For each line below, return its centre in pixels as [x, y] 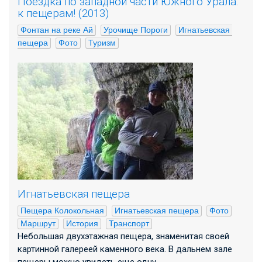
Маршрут [38, 224]
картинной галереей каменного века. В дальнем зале [125, 249]
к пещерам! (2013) [63, 13]
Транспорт [129, 224]
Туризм [102, 43]
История [82, 224]
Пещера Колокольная [62, 211]
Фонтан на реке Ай [57, 30]
